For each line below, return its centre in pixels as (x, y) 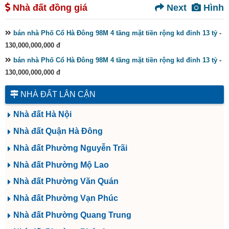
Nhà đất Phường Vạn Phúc (66, 198)
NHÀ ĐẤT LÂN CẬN (57, 95)
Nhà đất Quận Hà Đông (58, 131)
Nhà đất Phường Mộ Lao (61, 165)
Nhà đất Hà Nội (42, 114)
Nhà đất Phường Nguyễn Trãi (70, 148)
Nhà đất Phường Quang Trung (72, 215)
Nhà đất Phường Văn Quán (66, 181)
